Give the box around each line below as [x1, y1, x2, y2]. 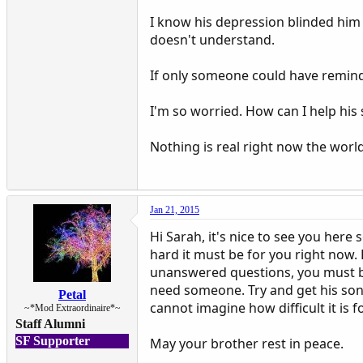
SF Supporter [15, 333, 90, 348]
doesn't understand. [150, 30, 275, 49]
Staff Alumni [15, 316, 85, 331]
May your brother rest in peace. [150, 334, 344, 352]
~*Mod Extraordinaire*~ [23, 301, 121, 314]
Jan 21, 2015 [150, 203, 199, 216]
